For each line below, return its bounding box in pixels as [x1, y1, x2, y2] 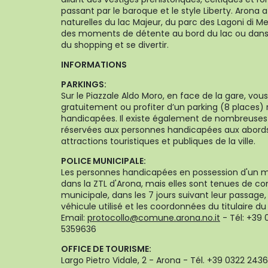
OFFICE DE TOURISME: [61, 243, 151, 255]
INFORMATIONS [61, 59, 127, 71]
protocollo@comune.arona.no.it [87, 212, 220, 224]
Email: [61, 212, 87, 224]
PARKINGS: [61, 78, 106, 90]
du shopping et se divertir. [61, 39, 169, 51]
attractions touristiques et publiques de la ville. [61, 135, 255, 147]
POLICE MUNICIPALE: [61, 155, 146, 167]
